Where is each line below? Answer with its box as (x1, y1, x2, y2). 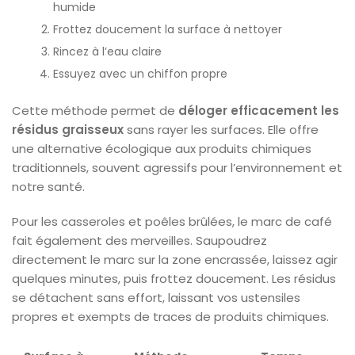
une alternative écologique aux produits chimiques (12, 139, 311, 157)
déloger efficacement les (178, 101, 339, 119)
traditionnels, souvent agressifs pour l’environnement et (12, 158, 342, 176)
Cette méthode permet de (12, 101, 178, 119)
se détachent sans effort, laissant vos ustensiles (12, 288, 300, 306)
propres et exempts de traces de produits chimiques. (12, 307, 329, 325)
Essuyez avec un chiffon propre (53, 65, 228, 82)
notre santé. (12, 177, 85, 195)
